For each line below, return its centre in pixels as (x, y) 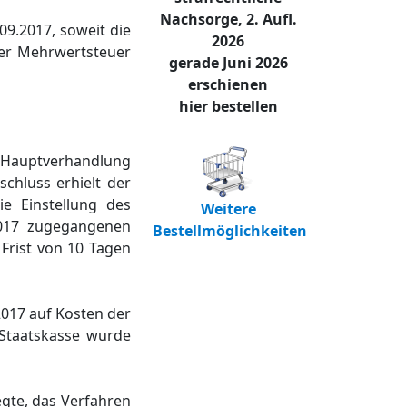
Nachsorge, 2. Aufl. (228, 19)
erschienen (228, 84)
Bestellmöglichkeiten (230, 230)
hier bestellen (228, 106)
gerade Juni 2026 (228, 62)
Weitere (228, 208)
